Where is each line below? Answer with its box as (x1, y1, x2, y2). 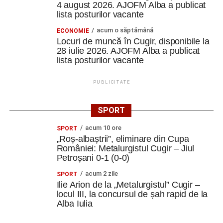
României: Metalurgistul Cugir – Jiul (56, 143, 195, 153)
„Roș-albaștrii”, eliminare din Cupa (56, 134, 189, 144)
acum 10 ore (85, 124, 121, 131)
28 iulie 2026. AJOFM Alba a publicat (56, 46, 200, 56)
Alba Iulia (56, 199, 93, 209)
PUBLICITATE (93, 80, 130, 85)
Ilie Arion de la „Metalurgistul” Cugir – (56, 180, 200, 190)
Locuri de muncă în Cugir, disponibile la (56, 36, 210, 46)
